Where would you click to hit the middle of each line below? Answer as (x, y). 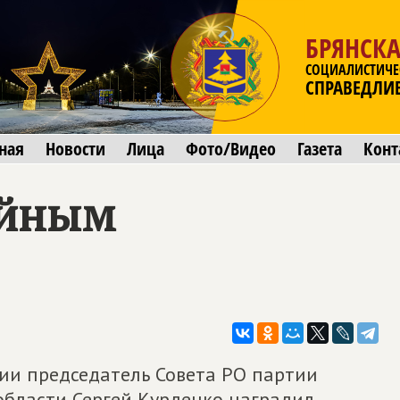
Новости (75, 149)
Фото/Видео (231, 149)
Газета (320, 149)
